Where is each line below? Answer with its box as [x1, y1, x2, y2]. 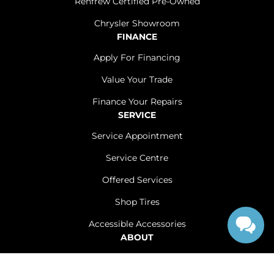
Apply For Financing [94, 52, 180, 63]
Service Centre [106, 152, 168, 163]
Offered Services [102, 174, 172, 185]
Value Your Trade [102, 74, 172, 85]
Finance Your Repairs [92, 96, 182, 107]
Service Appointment [91, 130, 183, 141]
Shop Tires [114, 196, 160, 207]
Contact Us [113, 253, 161, 264]
